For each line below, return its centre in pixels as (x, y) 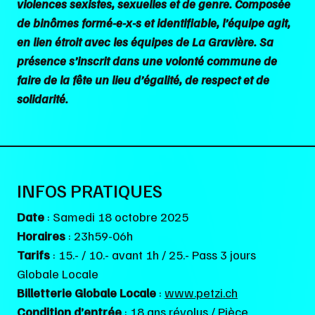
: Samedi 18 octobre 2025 (118, 217)
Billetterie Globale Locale (86, 293)
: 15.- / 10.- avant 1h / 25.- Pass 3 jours (154, 255)
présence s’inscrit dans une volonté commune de (147, 60)
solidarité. (43, 98)
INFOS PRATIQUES (90, 190)
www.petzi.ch (201, 293)
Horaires (43, 236)
